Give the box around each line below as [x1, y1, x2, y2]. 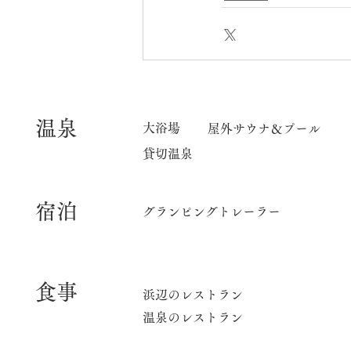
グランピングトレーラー [143, 204, 280, 218]
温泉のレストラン [143, 310, 243, 324]
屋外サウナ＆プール [208, 121, 320, 135]
